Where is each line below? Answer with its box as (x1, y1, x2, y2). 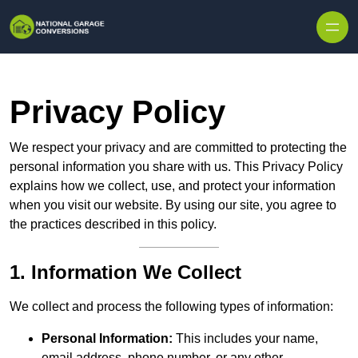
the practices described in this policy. (10, 217, 217, 232)
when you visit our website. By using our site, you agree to (10, 198, 336, 213)
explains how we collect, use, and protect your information (10, 179, 336, 193)
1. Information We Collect (10, 261, 241, 284)
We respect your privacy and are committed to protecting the (10, 141, 347, 155)
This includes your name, (173, 332, 318, 346)
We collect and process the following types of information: (10, 300, 333, 314)
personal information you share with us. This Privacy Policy (10, 160, 343, 174)
